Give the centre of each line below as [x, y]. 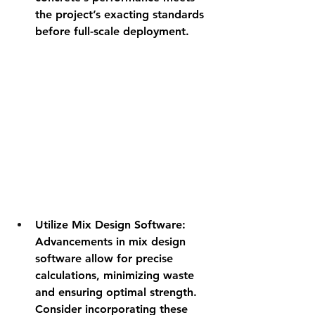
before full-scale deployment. [112, 32]
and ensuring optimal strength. [118, 292]
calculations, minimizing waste [116, 276]
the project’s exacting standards [121, 15]
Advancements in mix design [112, 242]
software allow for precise [106, 259]
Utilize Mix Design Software [109, 225]
